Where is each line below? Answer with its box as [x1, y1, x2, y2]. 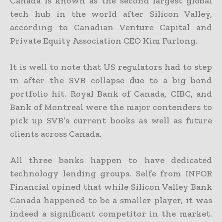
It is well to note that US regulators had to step [10, 61, 212, 72]
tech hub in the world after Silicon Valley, [10, 8, 212, 19]
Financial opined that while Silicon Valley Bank [10, 181, 212, 192]
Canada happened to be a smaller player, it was [10, 194, 212, 206]
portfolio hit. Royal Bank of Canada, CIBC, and [10, 88, 212, 99]
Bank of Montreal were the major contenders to [10, 101, 212, 112]
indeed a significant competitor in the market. [10, 208, 212, 219]
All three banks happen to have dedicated [10, 154, 212, 166]
